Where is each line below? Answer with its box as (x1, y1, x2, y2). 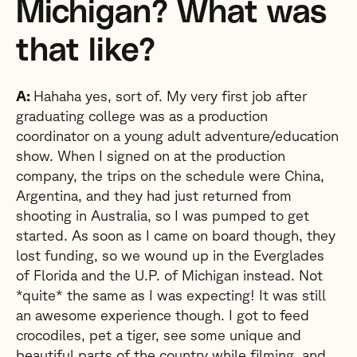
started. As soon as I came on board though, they (16, 227, 335, 243)
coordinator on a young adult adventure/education (16, 127, 339, 143)
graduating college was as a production (16, 108, 268, 124)
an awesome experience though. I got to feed (16, 307, 309, 323)
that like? (16, 35, 155, 67)
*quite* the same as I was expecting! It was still (16, 287, 326, 303)
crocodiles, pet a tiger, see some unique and (16, 327, 301, 343)
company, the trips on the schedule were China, (16, 167, 324, 183)
